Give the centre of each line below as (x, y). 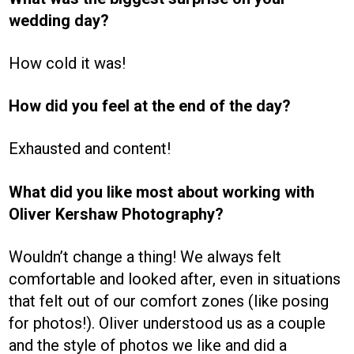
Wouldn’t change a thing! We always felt (145, 256)
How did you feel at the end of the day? (150, 106)
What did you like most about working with (162, 192)
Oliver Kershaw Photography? (117, 214)
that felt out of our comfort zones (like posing (169, 301)
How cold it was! (68, 63)
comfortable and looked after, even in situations (175, 279)
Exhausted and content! (90, 149)
